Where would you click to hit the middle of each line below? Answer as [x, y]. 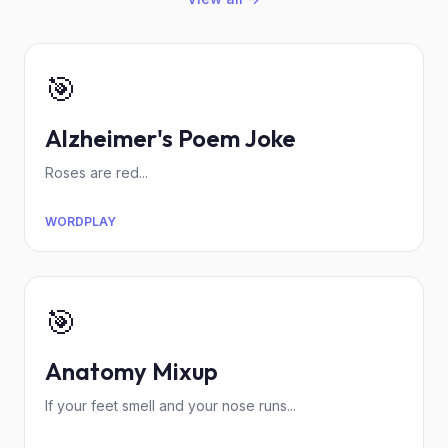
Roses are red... [96, 172]
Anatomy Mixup [131, 371]
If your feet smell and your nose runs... [170, 405]
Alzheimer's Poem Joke [170, 138]
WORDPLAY [80, 221]
